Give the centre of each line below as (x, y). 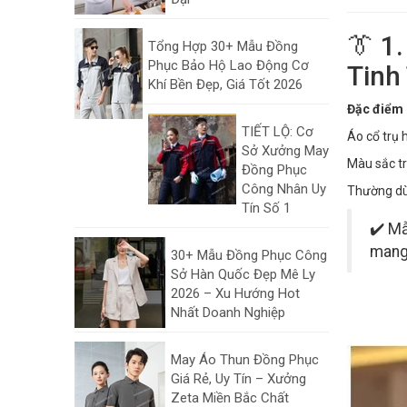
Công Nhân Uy (284, 189)
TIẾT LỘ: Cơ (278, 132)
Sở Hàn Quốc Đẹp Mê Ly (243, 274)
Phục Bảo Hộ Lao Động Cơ (228, 65)
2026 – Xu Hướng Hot (235, 293)
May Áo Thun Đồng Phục (245, 360)
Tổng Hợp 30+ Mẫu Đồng (223, 46)
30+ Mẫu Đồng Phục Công (249, 255)
